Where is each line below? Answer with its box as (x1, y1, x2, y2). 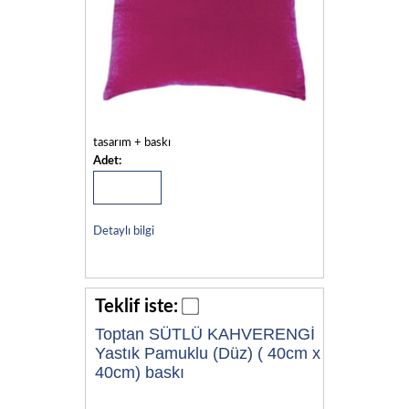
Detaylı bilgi (92, 225, 154, 237)
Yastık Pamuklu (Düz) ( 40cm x (95, 343, 320, 362)
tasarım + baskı (92, 136, 171, 149)
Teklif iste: (95, 297, 178, 316)
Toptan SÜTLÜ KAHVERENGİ (95, 324, 315, 343)
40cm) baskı (95, 362, 184, 382)
